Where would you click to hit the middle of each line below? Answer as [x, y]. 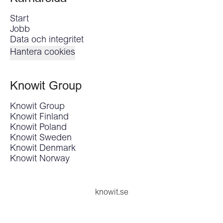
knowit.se [111, 193]
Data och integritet [47, 40]
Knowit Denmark [43, 149]
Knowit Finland [39, 117]
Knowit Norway [40, 159]
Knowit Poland [38, 128]
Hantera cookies [43, 53]
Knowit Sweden [41, 138]
